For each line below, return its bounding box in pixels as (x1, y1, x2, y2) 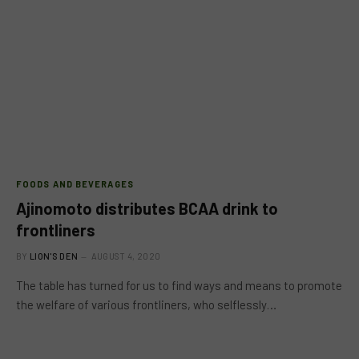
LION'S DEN (30, 251, 79, 261)
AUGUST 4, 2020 (91, 251, 161, 261)
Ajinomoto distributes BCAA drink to (16, 199, 278, 218)
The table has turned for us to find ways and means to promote (16, 278, 342, 292)
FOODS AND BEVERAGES (16, 179, 134, 189)
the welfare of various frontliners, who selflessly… (16, 297, 276, 312)
